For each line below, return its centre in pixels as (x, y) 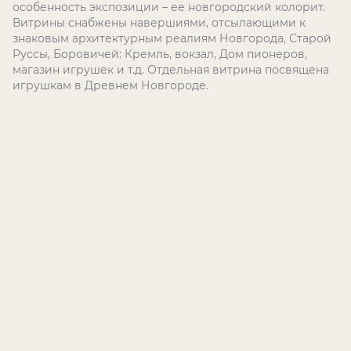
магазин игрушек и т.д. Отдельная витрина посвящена (171, 70)
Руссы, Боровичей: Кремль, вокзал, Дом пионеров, (160, 54)
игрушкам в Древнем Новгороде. (110, 85)
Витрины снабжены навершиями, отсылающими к (159, 23)
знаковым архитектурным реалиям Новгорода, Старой (172, 38)
